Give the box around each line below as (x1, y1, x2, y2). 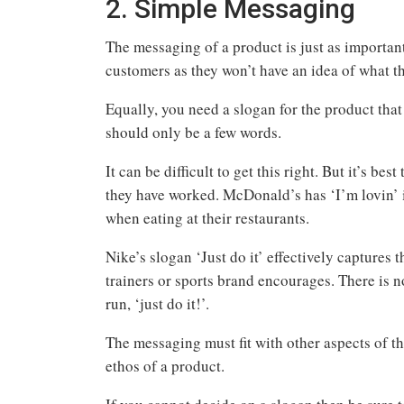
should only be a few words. (106, 121, 287, 142)
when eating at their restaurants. (106, 207, 315, 228)
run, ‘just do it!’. (106, 292, 209, 314)
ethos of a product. (106, 354, 225, 376)
